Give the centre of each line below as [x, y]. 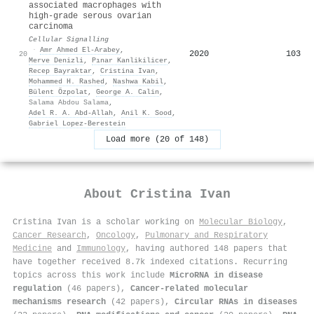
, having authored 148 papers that [206, 248]
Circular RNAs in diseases [236, 302]
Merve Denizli [56, 60]
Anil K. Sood [146, 112]
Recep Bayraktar [60, 70]
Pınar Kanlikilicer [130, 60]
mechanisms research [59, 302]
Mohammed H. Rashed [67, 81]
